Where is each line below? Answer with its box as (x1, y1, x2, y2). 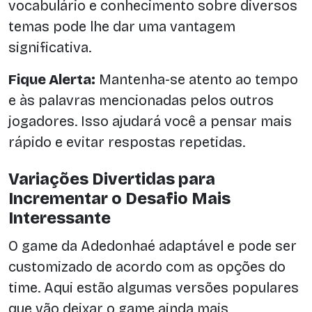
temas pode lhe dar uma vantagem (8, 18, 235, 36)
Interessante (8, 208, 111, 228)
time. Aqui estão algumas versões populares (8, 279, 299, 297)
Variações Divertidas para (8, 169, 215, 189)
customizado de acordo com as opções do (8, 258, 286, 276)
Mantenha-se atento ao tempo (95, 71, 298, 88)
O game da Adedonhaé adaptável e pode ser (8, 237, 297, 255)
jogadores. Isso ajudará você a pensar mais (8, 113, 292, 130)
